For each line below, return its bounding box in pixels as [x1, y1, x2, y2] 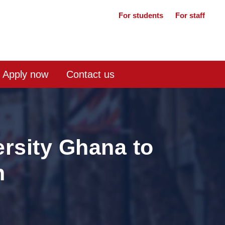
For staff [175, 11, 205, 20]
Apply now [3, 69, 48, 80]
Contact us [66, 69, 115, 80]
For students [119, 11, 165, 20]
